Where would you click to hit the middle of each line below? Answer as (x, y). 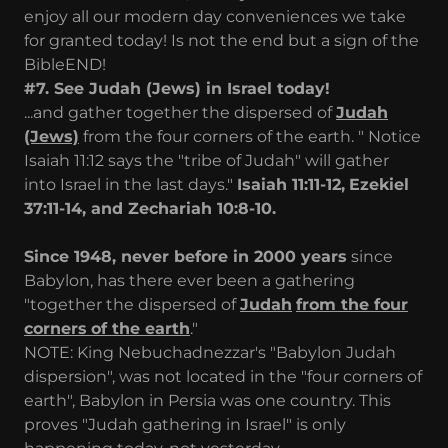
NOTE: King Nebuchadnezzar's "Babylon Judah (210, 352)
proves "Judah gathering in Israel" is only (185, 424)
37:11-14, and (73, 208)
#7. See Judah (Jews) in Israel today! (179, 88)
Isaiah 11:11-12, (291, 184)
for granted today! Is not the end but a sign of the (221, 40)
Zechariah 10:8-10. (202, 208)
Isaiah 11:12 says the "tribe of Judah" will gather (206, 160)
